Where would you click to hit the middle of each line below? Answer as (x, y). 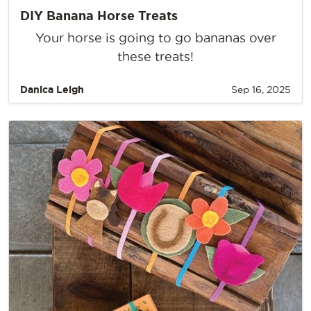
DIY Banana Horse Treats (99, 15)
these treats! (155, 56)
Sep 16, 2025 (261, 89)
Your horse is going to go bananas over (155, 37)
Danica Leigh (52, 89)
